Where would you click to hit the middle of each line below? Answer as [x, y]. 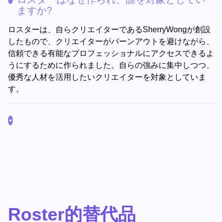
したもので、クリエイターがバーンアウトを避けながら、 [111, 41]
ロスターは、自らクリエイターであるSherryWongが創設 [109, 29]
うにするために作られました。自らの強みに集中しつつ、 [111, 65]
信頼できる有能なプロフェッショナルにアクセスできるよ [111, 53]
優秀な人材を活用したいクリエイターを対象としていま [107, 77]
